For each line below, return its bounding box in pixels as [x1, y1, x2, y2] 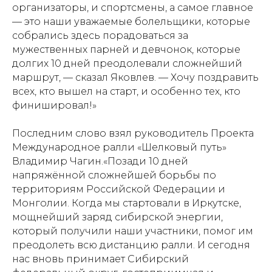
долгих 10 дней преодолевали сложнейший [12, 58, 242, 69]
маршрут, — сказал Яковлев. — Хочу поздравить [12, 72, 259, 83]
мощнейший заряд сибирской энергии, [12, 211, 223, 223]
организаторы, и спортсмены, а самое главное [12, 2, 253, 13]
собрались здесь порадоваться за [12, 30, 188, 41]
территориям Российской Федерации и [12, 183, 225, 195]
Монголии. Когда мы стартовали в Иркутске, [12, 197, 241, 209]
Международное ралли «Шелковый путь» [12, 141, 226, 153]
